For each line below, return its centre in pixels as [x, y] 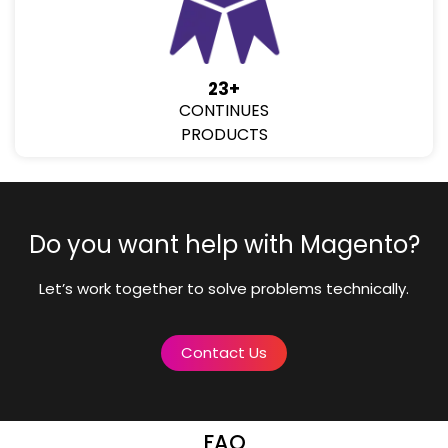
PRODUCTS [224, 135]
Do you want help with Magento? [224, 245]
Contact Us [224, 352]
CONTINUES [224, 111]
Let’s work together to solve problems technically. [224, 289]
